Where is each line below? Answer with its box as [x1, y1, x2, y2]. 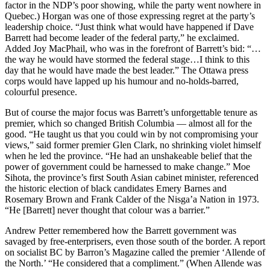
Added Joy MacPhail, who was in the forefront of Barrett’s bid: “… [5, 43, 261, 54]
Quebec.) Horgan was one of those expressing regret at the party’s [5, 11, 255, 22]
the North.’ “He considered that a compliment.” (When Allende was [5, 258, 262, 269]
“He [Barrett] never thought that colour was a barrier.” [5, 205, 210, 216]
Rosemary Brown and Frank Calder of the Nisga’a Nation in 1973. [5, 194, 259, 205]
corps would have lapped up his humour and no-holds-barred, [5, 76, 239, 87]
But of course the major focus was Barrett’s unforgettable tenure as [5, 107, 257, 118]
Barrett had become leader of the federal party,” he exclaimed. [5, 33, 239, 43]
